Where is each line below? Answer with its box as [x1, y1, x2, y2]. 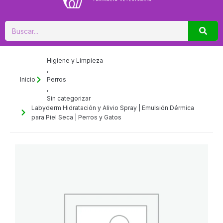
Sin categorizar [46, 95, 91, 103]
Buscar [4, 21, 28, 30]
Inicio [20, 76, 35, 84]
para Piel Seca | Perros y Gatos [31, 113, 121, 121]
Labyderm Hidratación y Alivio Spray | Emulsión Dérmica [31, 104, 194, 112]
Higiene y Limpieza [46, 57, 103, 65]
